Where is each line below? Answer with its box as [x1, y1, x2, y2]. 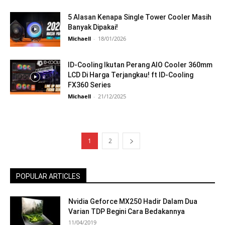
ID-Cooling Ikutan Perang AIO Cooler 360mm [68, 61, 212, 69]
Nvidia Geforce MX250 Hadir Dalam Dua [68, 197, 197, 205]
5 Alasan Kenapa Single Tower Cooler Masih [68, 13, 211, 21]
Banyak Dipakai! [68, 23, 118, 31]
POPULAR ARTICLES [16, 172, 80, 180]
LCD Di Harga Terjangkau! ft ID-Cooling [68, 71, 193, 79]
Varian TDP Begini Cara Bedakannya [68, 207, 185, 215]
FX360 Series [68, 81, 111, 89]
